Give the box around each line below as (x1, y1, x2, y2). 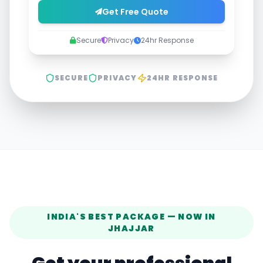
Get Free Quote (102, 6, 168, 18)
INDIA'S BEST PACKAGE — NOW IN (47, 211, 216, 222)
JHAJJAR (108, 222, 155, 234)
